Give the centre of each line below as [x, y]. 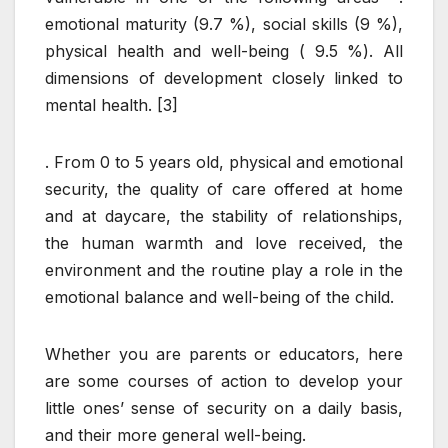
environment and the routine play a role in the [224, 270]
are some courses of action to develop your [224, 381]
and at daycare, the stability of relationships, [224, 216]
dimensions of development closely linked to [224, 78]
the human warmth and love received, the [224, 243]
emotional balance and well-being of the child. [219, 297]
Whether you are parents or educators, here [224, 354]
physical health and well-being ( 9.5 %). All [224, 51]
